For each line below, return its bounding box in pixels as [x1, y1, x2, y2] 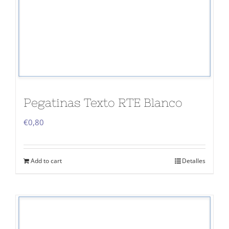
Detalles [182, 156, 205, 165]
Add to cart [31, 156, 62, 165]
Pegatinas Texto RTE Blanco [24, 96, 182, 109]
